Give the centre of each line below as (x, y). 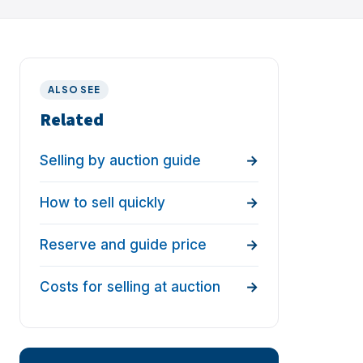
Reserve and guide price (123, 245)
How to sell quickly (102, 203)
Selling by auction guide (120, 161)
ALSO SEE (74, 90)
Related (72, 120)
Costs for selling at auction (130, 287)
